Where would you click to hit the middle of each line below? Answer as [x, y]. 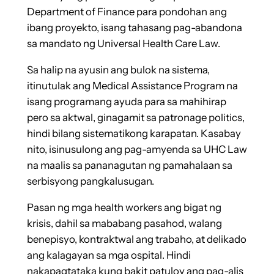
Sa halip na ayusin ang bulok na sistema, [118, 70]
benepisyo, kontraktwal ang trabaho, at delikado [136, 239]
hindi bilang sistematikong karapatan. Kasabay [134, 134]
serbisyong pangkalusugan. [90, 181]
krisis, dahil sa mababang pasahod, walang [124, 223]
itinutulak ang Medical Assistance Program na [132, 86]
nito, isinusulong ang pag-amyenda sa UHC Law [137, 150]
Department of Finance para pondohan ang [127, 12]
